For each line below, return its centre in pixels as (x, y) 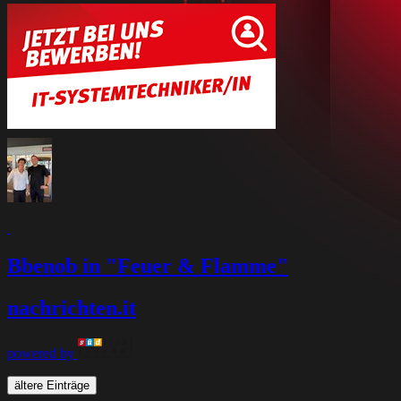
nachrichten (62, 308)
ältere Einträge (52, 385)
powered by (41, 353)
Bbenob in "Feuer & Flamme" (148, 266)
